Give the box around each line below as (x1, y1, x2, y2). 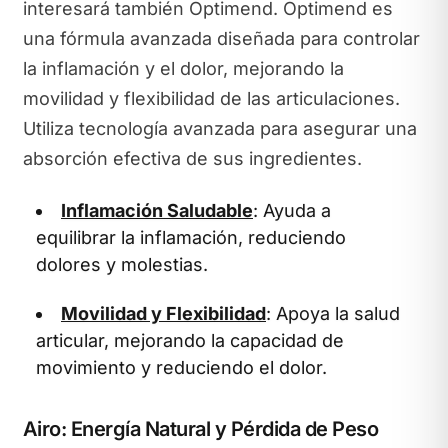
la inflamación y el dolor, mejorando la (22, 58, 344, 79)
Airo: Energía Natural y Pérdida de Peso (22, 417, 378, 441)
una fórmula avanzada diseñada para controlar (22, 28, 420, 49)
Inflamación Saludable (61, 199, 253, 221)
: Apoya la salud (266, 303, 400, 324)
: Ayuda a (253, 199, 331, 221)
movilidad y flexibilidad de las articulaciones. (22, 88, 400, 109)
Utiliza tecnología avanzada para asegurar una (22, 118, 417, 139)
